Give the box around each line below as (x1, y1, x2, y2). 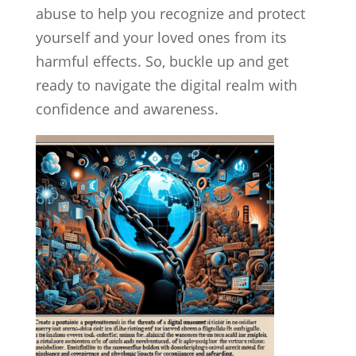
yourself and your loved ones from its (35, 28, 287, 47)
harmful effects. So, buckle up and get (35, 52, 288, 71)
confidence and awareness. (35, 99, 219, 118)
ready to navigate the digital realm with (35, 75, 297, 95)
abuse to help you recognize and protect (35, 4, 305, 23)
